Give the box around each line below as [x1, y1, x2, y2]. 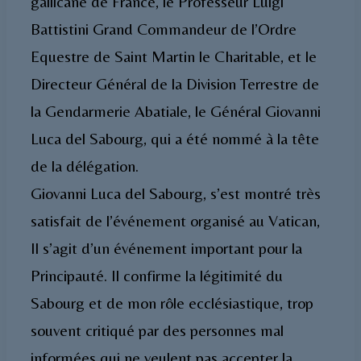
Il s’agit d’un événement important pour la [31, 238, 302, 257]
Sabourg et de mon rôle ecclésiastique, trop [31, 293, 313, 312]
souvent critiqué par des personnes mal [31, 320, 284, 339]
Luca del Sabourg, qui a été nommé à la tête [31, 128, 319, 147]
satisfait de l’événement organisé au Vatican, [31, 210, 320, 230]
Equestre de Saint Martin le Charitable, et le [31, 46, 317, 65]
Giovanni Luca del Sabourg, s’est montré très [31, 183, 321, 202]
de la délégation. [31, 156, 139, 175]
